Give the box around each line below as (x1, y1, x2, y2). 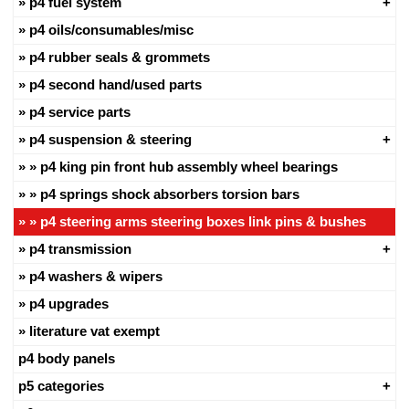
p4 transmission (29, 241, 131, 257)
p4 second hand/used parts (29, 77, 202, 93)
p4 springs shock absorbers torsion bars (40, 186, 299, 203)
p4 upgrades (29, 296, 109, 312)
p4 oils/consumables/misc (29, 22, 194, 38)
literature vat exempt (29, 323, 160, 340)
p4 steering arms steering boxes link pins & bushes (40, 214, 366, 230)
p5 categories (18, 378, 104, 394)
